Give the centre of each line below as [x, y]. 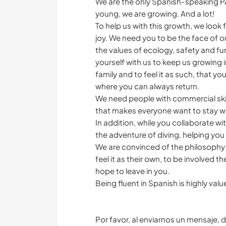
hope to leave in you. [132, 171]
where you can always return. [147, 86]
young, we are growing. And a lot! [155, 14]
